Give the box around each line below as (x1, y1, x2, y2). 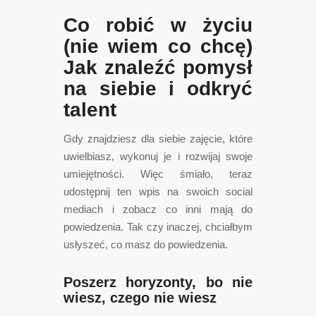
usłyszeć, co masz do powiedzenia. (63, 238, 228, 250)
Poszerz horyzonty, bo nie (63, 274, 253, 290)
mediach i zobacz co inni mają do (63, 202, 253, 215)
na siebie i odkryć (63, 77, 253, 99)
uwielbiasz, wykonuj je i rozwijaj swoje (63, 150, 253, 162)
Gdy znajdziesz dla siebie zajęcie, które (63, 132, 253, 145)
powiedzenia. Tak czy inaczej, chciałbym (63, 220, 253, 233)
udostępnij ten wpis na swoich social (63, 185, 253, 197)
